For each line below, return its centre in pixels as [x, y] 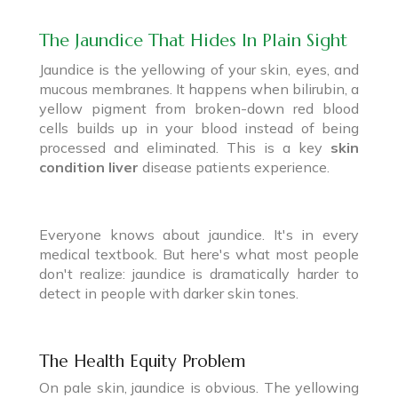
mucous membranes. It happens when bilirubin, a [199, 88]
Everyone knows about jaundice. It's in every [199, 234]
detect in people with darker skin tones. [169, 293]
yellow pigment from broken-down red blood [199, 108]
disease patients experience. [234, 167]
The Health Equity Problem [142, 360]
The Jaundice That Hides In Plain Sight [193, 40]
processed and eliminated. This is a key [185, 147]
